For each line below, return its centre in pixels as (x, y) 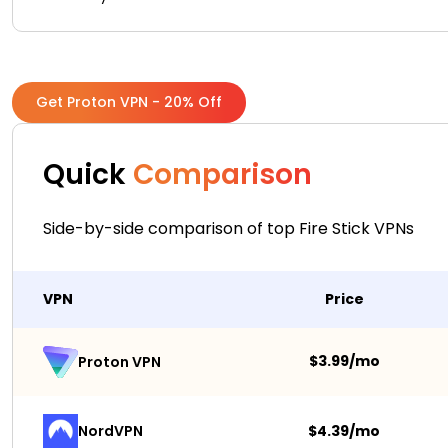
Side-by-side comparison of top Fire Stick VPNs (228, 229)
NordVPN (110, 431)
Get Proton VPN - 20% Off (129, 102)
